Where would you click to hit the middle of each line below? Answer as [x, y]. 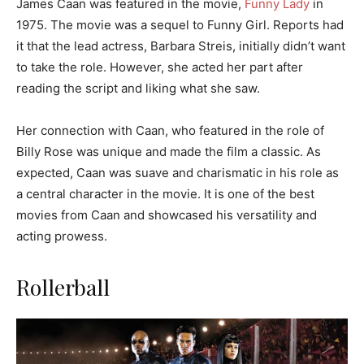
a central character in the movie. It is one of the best [165, 194]
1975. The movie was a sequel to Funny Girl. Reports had [180, 25]
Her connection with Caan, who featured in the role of [170, 131]
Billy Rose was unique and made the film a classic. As [169, 152]
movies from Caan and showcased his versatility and [167, 215]
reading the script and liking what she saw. [138, 89]
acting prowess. [62, 236]
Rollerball [63, 287]
